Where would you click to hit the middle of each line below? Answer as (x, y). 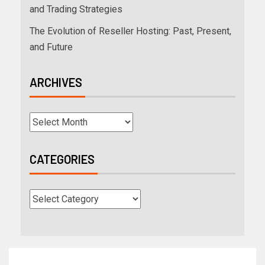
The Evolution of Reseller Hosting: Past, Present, (130, 31)
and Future (51, 47)
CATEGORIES (62, 159)
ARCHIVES (56, 82)
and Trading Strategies (76, 9)
